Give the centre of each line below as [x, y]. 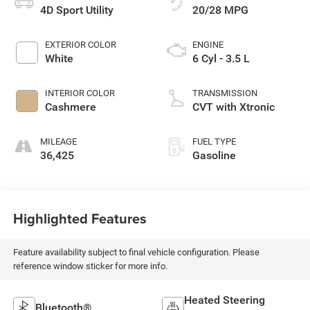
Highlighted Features [80, 219]
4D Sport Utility [76, 10]
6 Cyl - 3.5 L [221, 58]
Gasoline [214, 155]
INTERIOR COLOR [80, 93]
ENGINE [208, 44]
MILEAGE [58, 141]
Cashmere [70, 107]
